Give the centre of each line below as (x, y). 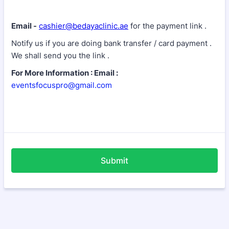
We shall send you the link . (60, 55)
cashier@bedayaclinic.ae (84, 26)
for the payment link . (168, 26)
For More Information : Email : (65, 73)
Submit (114, 161)
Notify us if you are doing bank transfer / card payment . (111, 43)
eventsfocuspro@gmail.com (62, 85)
